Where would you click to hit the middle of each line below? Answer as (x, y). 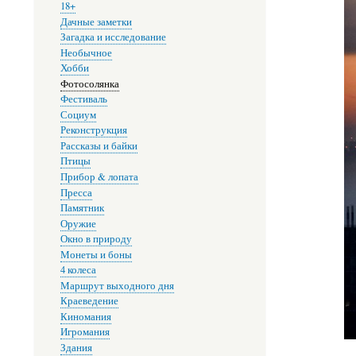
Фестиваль (83, 99)
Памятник (82, 208)
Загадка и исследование (113, 37)
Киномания (85, 316)
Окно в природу (96, 239)
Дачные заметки (96, 21)
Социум (78, 114)
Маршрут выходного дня (117, 285)
